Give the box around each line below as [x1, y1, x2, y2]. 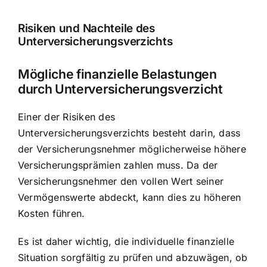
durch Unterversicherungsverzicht [18, 81, 223, 97]
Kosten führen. [18, 207, 85, 220]
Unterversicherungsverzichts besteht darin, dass [18, 127, 241, 139]
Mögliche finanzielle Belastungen [18, 66, 217, 82]
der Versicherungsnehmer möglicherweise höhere [18, 143, 246, 156]
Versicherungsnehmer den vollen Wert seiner [18, 175, 224, 188]
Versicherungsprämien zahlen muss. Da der [18, 159, 218, 172]
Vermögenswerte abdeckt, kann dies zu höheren [18, 191, 241, 204]
